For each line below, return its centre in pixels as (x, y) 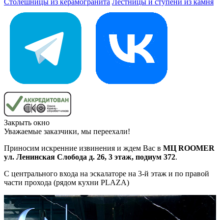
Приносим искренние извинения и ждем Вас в (83, 148)
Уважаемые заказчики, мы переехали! (67, 132)
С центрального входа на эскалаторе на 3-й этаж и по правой (107, 174)
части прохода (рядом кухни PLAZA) (67, 183)
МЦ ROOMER (189, 148)
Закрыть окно (27, 123)
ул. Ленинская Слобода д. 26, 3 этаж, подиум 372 (90, 157)
